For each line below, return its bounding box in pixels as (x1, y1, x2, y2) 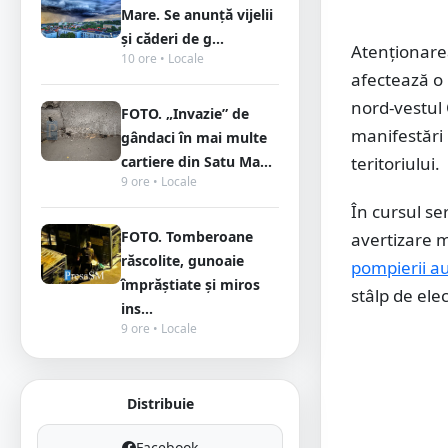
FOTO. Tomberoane (121, 227, 253, 246)
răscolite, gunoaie (121, 251, 244, 270)
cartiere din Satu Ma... (121, 152, 272, 171)
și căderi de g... (121, 29, 224, 48)
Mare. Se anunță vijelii (121, 5, 273, 24)
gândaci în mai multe (121, 128, 267, 147)
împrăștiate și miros (121, 275, 260, 294)
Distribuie (126, 394, 194, 413)
